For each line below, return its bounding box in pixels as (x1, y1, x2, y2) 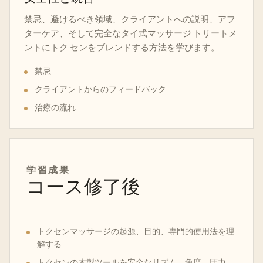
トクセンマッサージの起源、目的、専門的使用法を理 (37, 225, 234, 237)
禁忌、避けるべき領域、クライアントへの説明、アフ (24, 13, 235, 25)
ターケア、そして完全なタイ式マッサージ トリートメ (24, 27, 237, 39)
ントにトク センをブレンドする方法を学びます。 (24, 41, 220, 53)
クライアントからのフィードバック (35, 83, 166, 95)
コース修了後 (26, 176, 140, 198)
